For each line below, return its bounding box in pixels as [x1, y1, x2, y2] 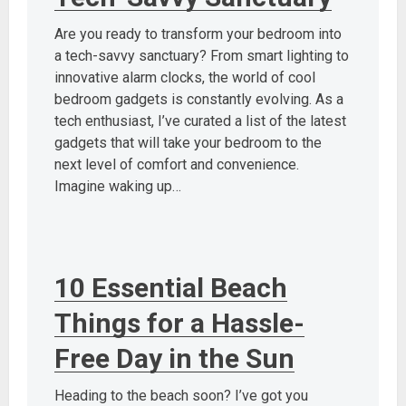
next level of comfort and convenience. [54, 155, 299, 173]
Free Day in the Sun [54, 342, 295, 374]
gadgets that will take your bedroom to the [54, 133, 322, 151]
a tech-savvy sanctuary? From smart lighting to [54, 46, 349, 64]
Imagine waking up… [54, 177, 181, 195]
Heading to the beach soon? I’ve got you [54, 386, 308, 404]
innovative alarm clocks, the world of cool [54, 68, 315, 86]
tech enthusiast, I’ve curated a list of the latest [54, 111, 346, 130]
